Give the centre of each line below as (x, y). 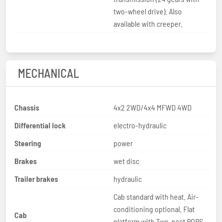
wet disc (126, 161)
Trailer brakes (36, 178)
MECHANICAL (49, 73)
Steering (28, 143)
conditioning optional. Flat (154, 209)
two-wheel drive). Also (148, 11)
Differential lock (40, 125)
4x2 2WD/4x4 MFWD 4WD (153, 107)
